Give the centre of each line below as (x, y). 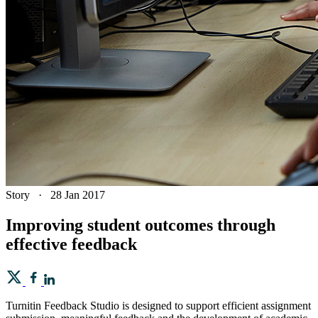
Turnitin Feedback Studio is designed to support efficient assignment (158, 305)
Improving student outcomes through (141, 225)
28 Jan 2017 (78, 195)
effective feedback (71, 244)
